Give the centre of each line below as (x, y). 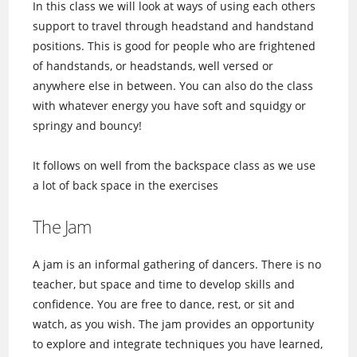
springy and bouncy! (88, 125)
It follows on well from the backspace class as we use (175, 165)
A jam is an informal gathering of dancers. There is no (177, 264)
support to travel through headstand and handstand (174, 25)
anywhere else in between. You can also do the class (173, 85)
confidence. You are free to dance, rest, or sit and (164, 304)
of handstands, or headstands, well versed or (153, 65)
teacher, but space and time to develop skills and (164, 284)
